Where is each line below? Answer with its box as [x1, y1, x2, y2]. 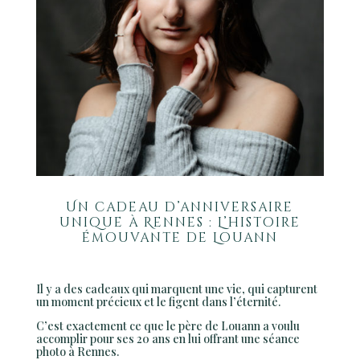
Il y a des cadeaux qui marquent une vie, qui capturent [35, 281, 317, 297]
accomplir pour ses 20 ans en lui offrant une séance [35, 331, 300, 347]
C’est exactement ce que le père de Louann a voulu [35, 318, 300, 334]
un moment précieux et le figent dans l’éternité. [35, 294, 280, 310]
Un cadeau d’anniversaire [66, 198, 294, 217]
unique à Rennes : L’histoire [59, 214, 301, 232]
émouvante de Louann [81, 229, 278, 247]
